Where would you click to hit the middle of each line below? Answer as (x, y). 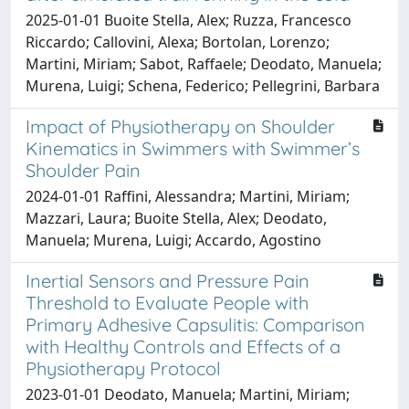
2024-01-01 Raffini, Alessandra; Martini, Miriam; (188, 196)
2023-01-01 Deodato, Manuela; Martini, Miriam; (188, 394)
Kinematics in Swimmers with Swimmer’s (193, 148)
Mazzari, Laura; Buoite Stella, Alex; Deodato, (176, 218)
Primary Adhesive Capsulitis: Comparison (195, 324)
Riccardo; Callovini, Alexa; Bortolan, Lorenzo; (178, 42)
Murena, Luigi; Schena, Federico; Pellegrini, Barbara (203, 85)
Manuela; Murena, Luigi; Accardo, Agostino (173, 240)
